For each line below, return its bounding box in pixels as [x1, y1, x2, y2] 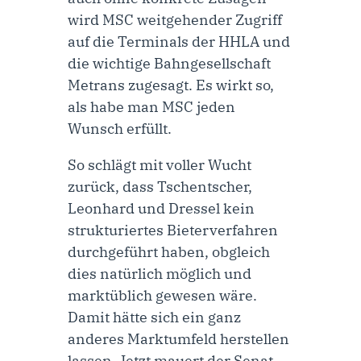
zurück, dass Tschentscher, [68, 177, 252, 197]
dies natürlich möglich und [68, 264, 251, 284]
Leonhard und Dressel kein [68, 199, 255, 218]
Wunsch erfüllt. [68, 119, 172, 139]
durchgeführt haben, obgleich [68, 243, 270, 262]
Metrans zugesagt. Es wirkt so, [68, 76, 274, 95]
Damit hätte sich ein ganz [68, 308, 241, 327]
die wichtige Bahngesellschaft [68, 54, 271, 73]
